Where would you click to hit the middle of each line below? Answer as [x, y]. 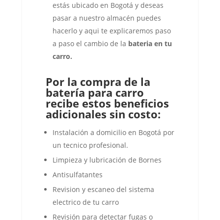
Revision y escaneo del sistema [103, 189]
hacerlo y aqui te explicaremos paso [111, 31]
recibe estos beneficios [107, 103]
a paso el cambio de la [90, 43]
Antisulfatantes [77, 175]
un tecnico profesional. [90, 145]
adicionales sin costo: [103, 114]
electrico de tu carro [85, 202]
